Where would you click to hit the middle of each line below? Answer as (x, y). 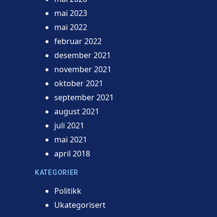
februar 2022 (78, 41)
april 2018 (72, 153)
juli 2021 (69, 125)
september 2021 (84, 97)
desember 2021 (83, 55)
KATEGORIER (57, 172)
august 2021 (77, 111)
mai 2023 (71, 13)
